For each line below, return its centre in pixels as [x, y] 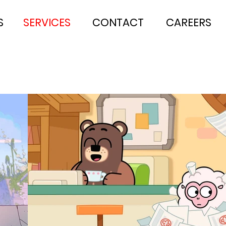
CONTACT [118, 22]
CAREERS [189, 22]
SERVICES [47, 22]
